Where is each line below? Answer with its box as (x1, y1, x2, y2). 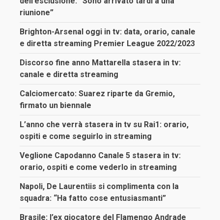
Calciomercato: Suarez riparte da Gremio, (20, 89, 175, 99)
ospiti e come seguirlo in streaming (20, 132, 152, 141)
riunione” (20, 8, 54, 18)
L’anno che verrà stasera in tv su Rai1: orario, (20, 120, 189, 130)
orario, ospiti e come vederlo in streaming (20, 163, 177, 172)
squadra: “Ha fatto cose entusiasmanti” (20, 193, 166, 203)
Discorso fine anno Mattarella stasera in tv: (20, 58, 181, 68)
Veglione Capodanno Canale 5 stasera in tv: (20, 151, 181, 161)
